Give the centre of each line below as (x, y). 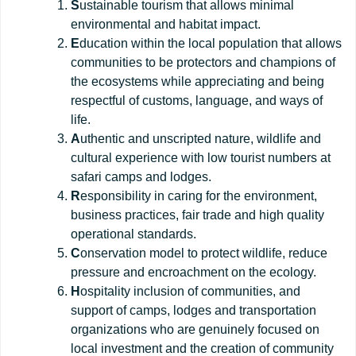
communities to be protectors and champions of (203, 62)
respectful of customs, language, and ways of (197, 100)
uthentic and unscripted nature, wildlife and (201, 138)
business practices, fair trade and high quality (197, 215)
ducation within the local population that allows (211, 43)
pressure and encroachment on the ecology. (193, 272)
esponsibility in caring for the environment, (199, 195)
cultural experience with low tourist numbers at (201, 157)
